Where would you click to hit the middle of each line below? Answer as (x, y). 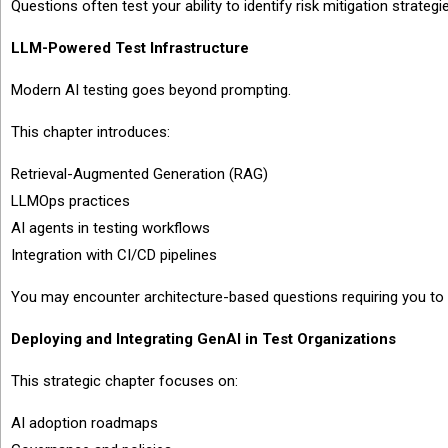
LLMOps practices (70, 201)
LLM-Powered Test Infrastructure (130, 48)
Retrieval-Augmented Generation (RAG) (139, 174)
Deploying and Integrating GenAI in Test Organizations (203, 339)
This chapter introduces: (90, 132)
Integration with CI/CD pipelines (114, 255)
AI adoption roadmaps (84, 423)
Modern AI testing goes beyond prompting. (151, 90)
